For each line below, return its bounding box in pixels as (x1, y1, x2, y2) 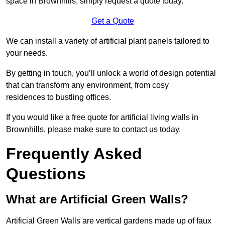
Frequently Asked (6, 144, 142, 163)
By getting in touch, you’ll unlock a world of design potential (6, 68, 216, 77)
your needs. (6, 48, 48, 57)
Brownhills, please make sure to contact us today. (6, 125, 181, 134)
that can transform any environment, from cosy (6, 80, 169, 89)
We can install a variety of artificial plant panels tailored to (6, 36, 209, 45)
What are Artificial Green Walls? (6, 192, 188, 206)
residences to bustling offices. (6, 92, 111, 101)
